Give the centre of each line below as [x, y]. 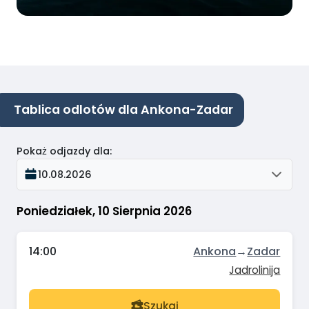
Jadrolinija [255, 270]
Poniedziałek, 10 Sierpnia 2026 [104, 211]
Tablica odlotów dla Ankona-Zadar [123, 110]
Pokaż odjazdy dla [63, 151]
